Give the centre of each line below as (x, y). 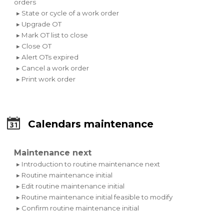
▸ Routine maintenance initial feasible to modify (95, 197)
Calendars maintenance (91, 124)
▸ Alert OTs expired (48, 57)
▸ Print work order (46, 79)
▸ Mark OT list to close (52, 35)
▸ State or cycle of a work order (68, 13)
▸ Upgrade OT (39, 24)
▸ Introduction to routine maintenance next (88, 164)
